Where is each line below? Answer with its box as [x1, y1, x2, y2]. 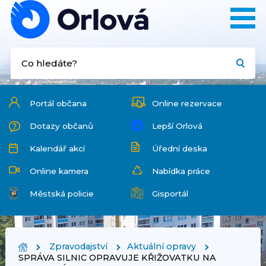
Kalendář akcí [30, 144, 85, 153]
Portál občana [30, 99, 87, 108]
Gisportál [151, 189, 188, 198]
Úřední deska [151, 144, 207, 153]
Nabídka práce [151, 166, 210, 176]
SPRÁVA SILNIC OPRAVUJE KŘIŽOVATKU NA [18, 252, 216, 264]
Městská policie [30, 189, 94, 198]
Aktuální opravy [126, 241, 196, 252]
